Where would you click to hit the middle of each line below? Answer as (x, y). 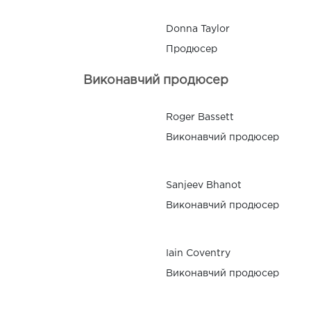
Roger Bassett (200, 117)
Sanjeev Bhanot (204, 185)
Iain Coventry (198, 253)
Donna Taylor (198, 29)
